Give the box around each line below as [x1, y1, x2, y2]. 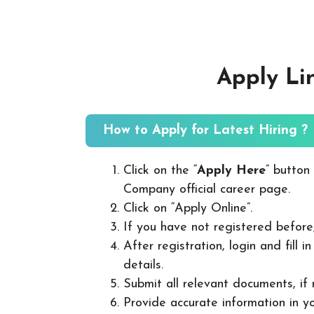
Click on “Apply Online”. [123, 202, 252, 216]
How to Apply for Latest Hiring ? [103, 124, 308, 138]
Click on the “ [123, 164, 197, 178]
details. [123, 259, 163, 273]
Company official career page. [123, 183, 290, 197]
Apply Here [197, 164, 266, 178]
